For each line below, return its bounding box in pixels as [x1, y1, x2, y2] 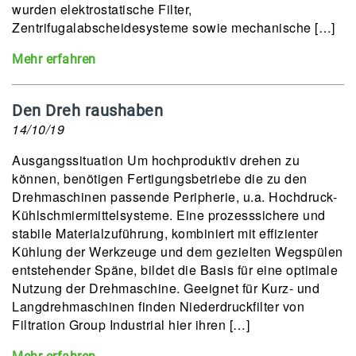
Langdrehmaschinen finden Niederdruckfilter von [12, 297, 304, 315]
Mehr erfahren [12, 52, 96, 67]
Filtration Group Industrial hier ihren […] [12, 315, 250, 334]
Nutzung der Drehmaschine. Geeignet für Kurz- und [12, 279, 319, 297]
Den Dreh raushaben [12, 101, 163, 120]
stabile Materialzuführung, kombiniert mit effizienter [12, 224, 319, 242]
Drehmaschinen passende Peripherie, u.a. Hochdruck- [12, 188, 337, 206]
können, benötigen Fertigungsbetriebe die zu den [12, 169, 308, 188]
